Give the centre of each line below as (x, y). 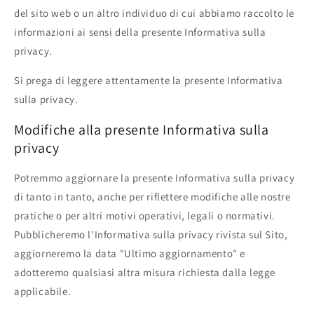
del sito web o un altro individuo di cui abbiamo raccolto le (155, 13)
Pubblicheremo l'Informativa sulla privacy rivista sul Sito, (151, 235)
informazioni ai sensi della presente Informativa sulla (140, 32)
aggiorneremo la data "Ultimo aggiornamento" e (130, 254)
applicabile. (43, 292)
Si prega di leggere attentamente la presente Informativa (149, 81)
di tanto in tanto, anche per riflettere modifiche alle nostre (152, 197)
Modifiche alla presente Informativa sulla (142, 129)
